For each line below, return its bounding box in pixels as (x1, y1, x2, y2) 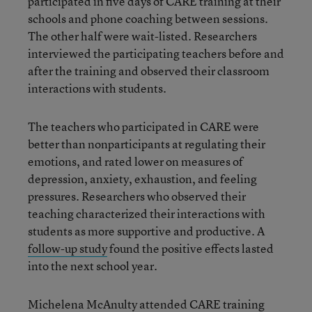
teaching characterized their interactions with (28, 205, 265, 221)
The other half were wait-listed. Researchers (28, 27, 257, 44)
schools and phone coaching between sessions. (28, 10, 268, 26)
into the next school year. (28, 257, 157, 274)
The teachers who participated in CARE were (28, 118, 259, 134)
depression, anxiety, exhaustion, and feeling (28, 170, 257, 187)
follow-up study (28, 240, 107, 256)
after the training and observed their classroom (28, 62, 270, 79)
